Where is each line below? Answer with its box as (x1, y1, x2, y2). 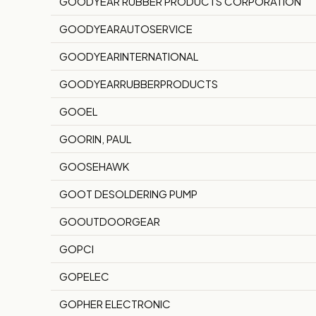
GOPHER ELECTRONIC (59, 297, 171, 311)
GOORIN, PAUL (59, 132, 131, 146)
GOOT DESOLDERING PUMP (59, 187, 197, 201)
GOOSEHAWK (59, 159, 129, 174)
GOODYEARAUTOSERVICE (59, 22, 193, 36)
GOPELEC (59, 269, 109, 284)
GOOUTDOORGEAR (59, 214, 160, 229)
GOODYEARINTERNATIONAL (59, 49, 198, 63)
